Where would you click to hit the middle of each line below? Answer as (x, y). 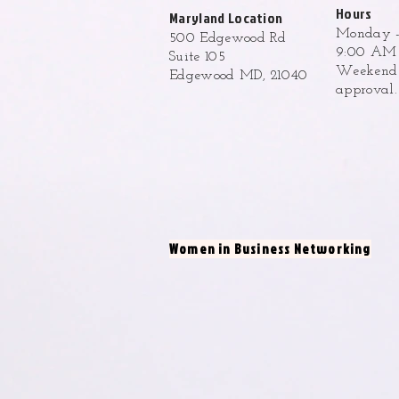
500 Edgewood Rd (228, 38)
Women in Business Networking (270, 249)
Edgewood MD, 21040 (239, 76)
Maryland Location (229, 18)
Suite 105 (197, 57)
